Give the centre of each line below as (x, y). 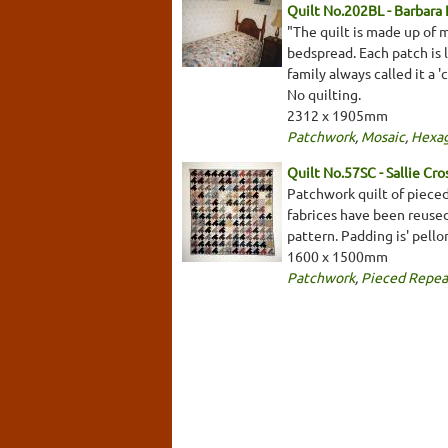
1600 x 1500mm (337, 255)
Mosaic (383, 135)
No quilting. (324, 93)
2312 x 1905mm (337, 114)
